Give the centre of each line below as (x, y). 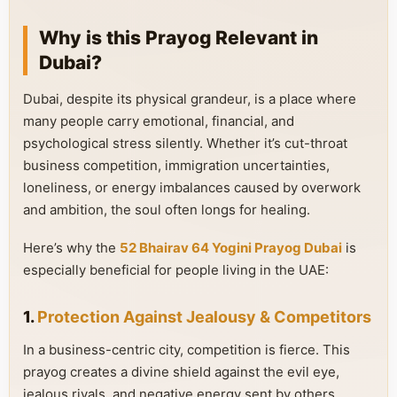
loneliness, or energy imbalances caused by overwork (192, 187)
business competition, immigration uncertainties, (176, 165)
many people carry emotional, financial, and (159, 121)
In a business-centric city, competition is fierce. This (187, 350)
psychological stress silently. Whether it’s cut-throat (185, 143)
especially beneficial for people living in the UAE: (176, 270)
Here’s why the (71, 248)
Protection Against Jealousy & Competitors (204, 317)
